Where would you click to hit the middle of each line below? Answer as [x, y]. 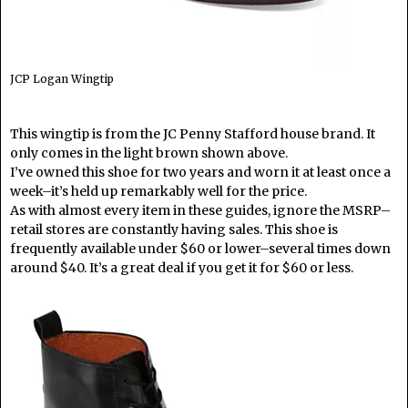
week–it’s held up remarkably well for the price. [158, 191]
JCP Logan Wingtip [62, 78]
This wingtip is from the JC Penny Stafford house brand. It [193, 133]
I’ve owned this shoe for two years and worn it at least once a [200, 172]
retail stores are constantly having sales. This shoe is [174, 229]
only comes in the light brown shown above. [149, 153]
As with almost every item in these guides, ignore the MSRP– [200, 210]
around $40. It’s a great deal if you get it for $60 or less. [182, 267]
